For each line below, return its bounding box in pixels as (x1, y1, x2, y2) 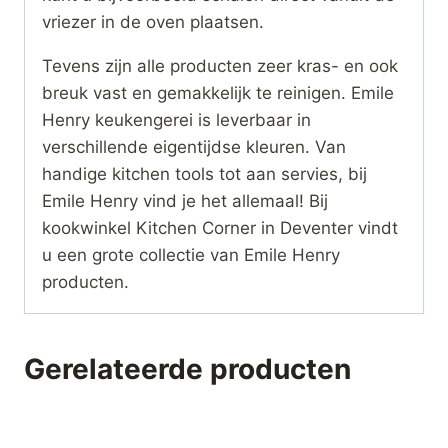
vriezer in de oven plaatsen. (42, 11, 264, 32)
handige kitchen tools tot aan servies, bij (42, 163, 367, 184)
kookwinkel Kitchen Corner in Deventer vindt (42, 217, 398, 238)
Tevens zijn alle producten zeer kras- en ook (42, 55, 398, 76)
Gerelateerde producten (24, 351, 351, 386)
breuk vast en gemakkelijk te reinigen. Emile (42, 82, 394, 103)
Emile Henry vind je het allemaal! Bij (42, 190, 328, 211)
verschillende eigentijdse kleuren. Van (42, 136, 346, 157)
